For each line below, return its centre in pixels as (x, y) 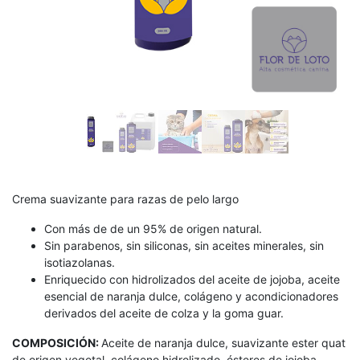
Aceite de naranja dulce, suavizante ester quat (223, 343)
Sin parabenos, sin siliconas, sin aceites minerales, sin (184, 245)
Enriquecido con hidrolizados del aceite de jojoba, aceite (192, 279)
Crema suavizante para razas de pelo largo (125, 199)
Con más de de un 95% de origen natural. (153, 229)
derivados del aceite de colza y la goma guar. (164, 313)
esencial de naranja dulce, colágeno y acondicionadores (191, 296)
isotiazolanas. (80, 262)
